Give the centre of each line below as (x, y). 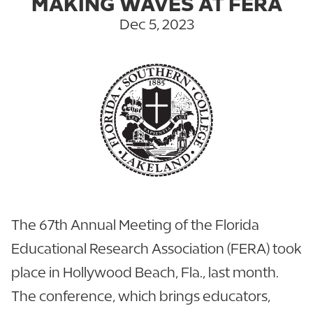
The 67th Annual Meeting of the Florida (135, 224)
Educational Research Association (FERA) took (156, 248)
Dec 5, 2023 (156, 25)
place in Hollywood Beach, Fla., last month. (145, 272)
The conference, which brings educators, (141, 296)
